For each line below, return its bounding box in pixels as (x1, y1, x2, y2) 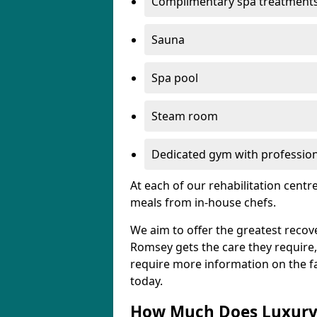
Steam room (151, 108, 218, 124)
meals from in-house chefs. (130, 195, 276, 210)
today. (130, 273, 163, 289)
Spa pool (151, 70, 198, 86)
